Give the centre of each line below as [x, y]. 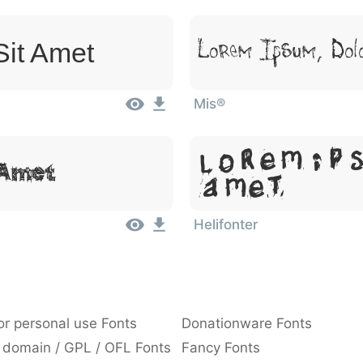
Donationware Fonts [247, 323]
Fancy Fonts [221, 348]
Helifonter [226, 224]
